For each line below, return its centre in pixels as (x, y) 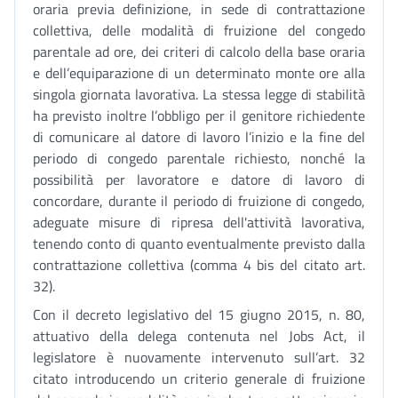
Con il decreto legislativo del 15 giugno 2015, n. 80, (199, 314)
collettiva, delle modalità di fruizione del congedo (199, 30)
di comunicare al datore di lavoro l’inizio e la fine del (199, 137)
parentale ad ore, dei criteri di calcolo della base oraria (199, 52)
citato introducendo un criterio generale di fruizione (199, 378)
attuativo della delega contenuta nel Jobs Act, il (199, 336)
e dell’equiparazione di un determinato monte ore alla (199, 73)
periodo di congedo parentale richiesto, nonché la (199, 158)
